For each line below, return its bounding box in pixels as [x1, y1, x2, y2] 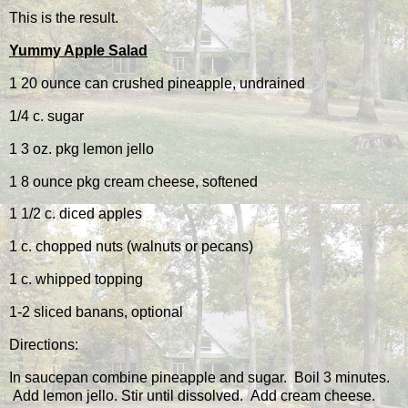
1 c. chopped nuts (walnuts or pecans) [9, 239, 253, 255]
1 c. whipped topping [9, 271, 143, 288]
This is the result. [9, 10, 118, 26]
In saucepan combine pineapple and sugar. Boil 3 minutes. [9, 369, 390, 385]
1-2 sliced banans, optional [9, 303, 183, 320]
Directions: [9, 336, 78, 352]
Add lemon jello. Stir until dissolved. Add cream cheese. [9, 387, 375, 403]
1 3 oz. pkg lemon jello [9, 140, 154, 157]
